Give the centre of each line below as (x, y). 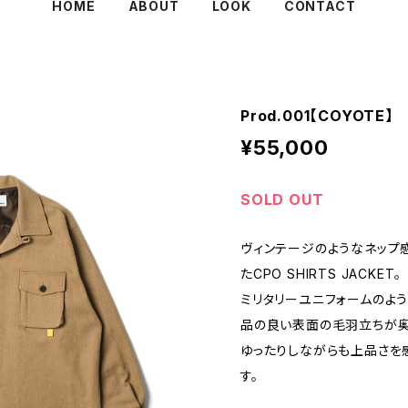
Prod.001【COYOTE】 (317, 115)
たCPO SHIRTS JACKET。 (321, 273)
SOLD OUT (282, 199)
